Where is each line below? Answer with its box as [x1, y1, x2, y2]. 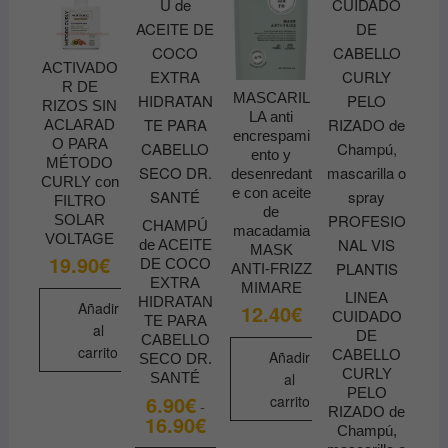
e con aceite [231, 183, 311, 201]
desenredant [230, 164, 312, 182]
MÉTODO [46, 153, 114, 171]
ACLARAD [44, 115, 116, 133]
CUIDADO [331, 308, 402, 326]
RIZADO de [328, 403, 406, 421]
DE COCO [139, 255, 211, 273]
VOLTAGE [45, 229, 115, 247]
